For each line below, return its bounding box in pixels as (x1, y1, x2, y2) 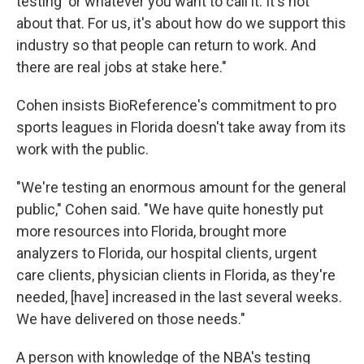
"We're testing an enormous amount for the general (16, 179, 346, 197)
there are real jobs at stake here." (16, 58, 227, 76)
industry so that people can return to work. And (16, 37, 316, 54)
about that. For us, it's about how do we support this (16, 15, 346, 32)
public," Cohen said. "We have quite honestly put (16, 201, 323, 219)
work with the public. (16, 141, 149, 158)
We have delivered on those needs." (16, 310, 245, 328)
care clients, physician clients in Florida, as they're (16, 266, 336, 284)
